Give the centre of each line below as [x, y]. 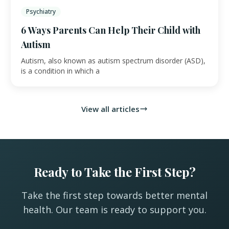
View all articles [110, 109]
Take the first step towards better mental [114, 196]
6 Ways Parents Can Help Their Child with [111, 30]
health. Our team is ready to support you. [114, 210]
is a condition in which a [60, 71]
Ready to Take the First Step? [114, 172]
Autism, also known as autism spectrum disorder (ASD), [113, 61]
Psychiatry [41, 12]
